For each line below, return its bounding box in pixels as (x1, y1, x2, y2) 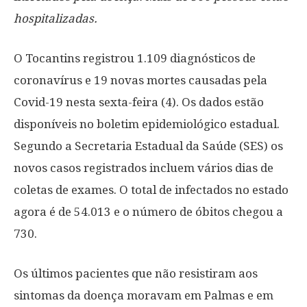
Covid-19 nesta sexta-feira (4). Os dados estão (14, 95, 264, 109)
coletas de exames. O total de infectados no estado (14, 183, 288, 197)
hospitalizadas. (14, 12, 97, 25)
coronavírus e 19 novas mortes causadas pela (14, 73, 267, 87)
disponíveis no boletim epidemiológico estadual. (14, 117, 280, 131)
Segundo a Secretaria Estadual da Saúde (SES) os (14, 139, 283, 153)
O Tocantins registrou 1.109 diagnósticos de (14, 51, 256, 65)
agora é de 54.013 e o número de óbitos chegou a (14, 205, 283, 219)
